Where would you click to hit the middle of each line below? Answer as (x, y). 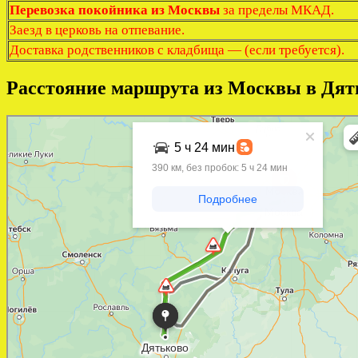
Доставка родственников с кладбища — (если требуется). (177, 50)
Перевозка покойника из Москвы (115, 10)
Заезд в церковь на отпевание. (97, 30)
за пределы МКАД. (277, 10)
